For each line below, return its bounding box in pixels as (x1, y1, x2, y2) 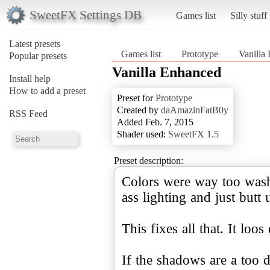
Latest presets (9, 38, 60, 49)
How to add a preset (9, 85, 86, 96)
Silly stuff (230, 10, 267, 20)
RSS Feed (9, 108, 48, 119)
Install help (9, 73, 51, 84)
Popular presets (9, 50, 67, 61)
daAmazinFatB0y (161, 104, 228, 115)
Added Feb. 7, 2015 (117, 116, 193, 127)
